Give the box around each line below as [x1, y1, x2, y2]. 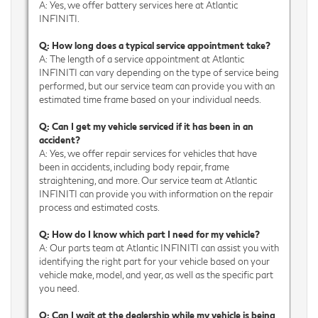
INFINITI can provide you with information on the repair [38, 187, 273, 199]
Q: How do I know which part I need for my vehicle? [38, 228, 260, 240]
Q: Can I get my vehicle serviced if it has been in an [38, 120, 253, 132]
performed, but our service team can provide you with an [38, 79, 275, 92]
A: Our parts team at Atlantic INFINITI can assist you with [38, 241, 279, 253]
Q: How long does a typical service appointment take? [38, 39, 270, 51]
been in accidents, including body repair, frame [38, 160, 229, 172]
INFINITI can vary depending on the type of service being [38, 66, 279, 78]
